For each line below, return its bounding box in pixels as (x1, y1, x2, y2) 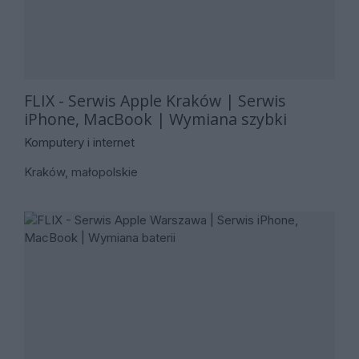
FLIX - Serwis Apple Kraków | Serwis (24, 89, 286, 111)
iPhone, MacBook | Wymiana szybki (24, 107, 287, 130)
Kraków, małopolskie (24, 164, 138, 180)
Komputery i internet (24, 135, 135, 151)
